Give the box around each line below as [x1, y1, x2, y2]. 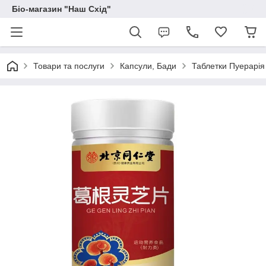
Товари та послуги [33, 61, 104, 71]
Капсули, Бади [120, 61, 176, 71]
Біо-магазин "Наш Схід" [12, 4, 111, 14]
